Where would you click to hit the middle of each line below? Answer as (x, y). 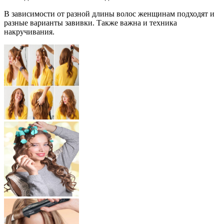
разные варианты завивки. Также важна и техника (90, 23)
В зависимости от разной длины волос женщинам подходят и (109, 14)
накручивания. (29, 32)
